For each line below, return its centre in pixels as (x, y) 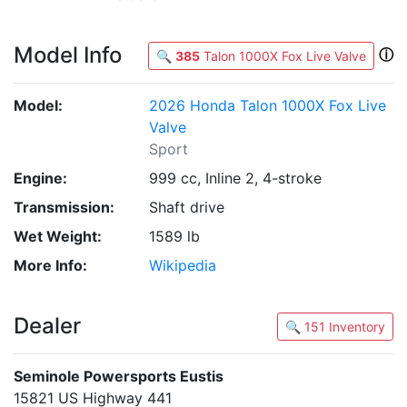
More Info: (50, 265)
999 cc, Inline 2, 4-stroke (236, 178)
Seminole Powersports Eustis (119, 376)
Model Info (68, 55)
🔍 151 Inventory (357, 327)
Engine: (40, 178)
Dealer (47, 326)
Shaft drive (187, 207)
